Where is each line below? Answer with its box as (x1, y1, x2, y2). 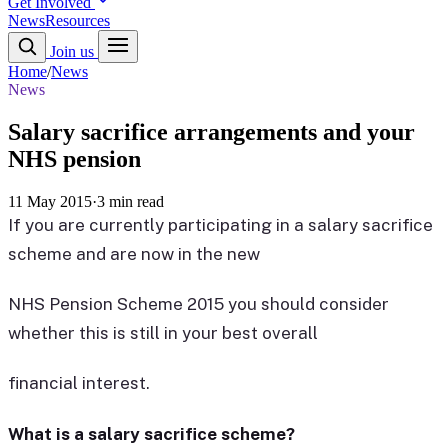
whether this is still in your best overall (8, 323, 318, 344)
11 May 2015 (8, 192, 92, 210)
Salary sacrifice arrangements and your (8, 118, 415, 145)
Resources (45, 12, 110, 29)
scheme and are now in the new (8, 243, 260, 264)
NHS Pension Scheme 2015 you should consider (8, 294, 389, 315)
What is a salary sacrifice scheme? (8, 423, 295, 444)
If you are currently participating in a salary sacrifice (8, 214, 433, 235)
